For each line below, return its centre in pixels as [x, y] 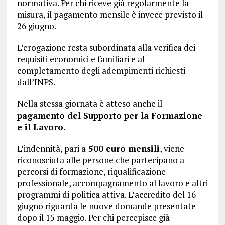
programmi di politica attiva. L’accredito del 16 [106, 195]
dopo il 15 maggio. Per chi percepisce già [93, 218]
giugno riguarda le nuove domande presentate [106, 206]
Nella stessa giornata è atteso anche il [89, 104]
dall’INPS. [36, 82]
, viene [172, 148]
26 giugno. [36, 26]
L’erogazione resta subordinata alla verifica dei [106, 47]
